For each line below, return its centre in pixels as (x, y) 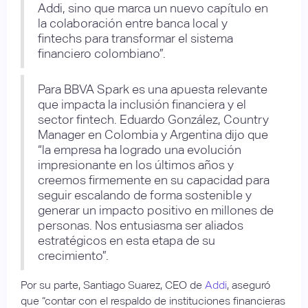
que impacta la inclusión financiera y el (142, 104)
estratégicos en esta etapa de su (126, 240)
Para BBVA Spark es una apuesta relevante (153, 89)
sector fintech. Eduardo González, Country (153, 119)
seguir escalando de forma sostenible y (145, 195)
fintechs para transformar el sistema (135, 38)
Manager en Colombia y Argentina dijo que (153, 134)
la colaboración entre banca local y (133, 23)
